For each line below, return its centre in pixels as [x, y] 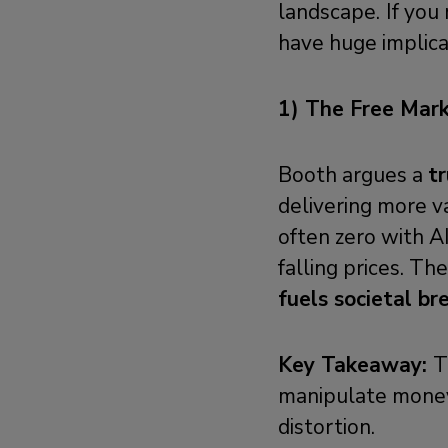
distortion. [327, 427]
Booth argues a [353, 175]
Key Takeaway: [356, 365]
